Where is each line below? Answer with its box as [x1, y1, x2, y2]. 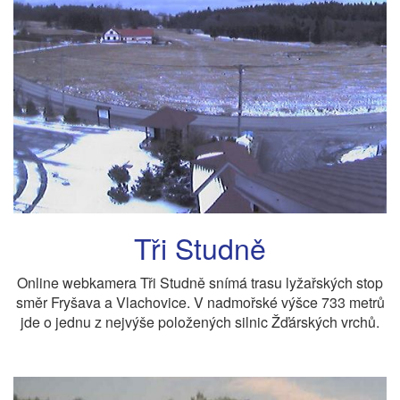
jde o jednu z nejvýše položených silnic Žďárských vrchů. [21, 311, 379, 332]
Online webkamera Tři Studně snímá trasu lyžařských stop [17, 271, 383, 293]
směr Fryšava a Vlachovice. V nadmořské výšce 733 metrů [15, 291, 385, 312]
